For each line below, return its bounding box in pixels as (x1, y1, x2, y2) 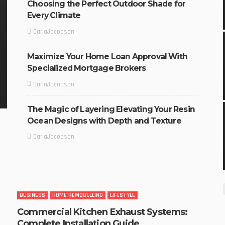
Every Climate (27, 11, 81, 21)
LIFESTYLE (110, 191, 135, 199)
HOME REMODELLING (52, 191, 103, 199)
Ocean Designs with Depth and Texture (27, 116, 181, 126)
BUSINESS (20, 191, 45, 199)
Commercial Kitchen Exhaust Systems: (17, 206, 188, 218)
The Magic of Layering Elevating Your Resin (27, 104, 195, 114)
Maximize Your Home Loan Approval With (27, 52, 188, 62)
